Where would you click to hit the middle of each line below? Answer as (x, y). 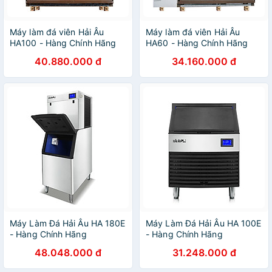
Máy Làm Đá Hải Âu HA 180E (68, 223)
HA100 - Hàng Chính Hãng (63, 43)
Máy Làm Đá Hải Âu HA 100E (204, 223)
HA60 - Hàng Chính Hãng (197, 43)
